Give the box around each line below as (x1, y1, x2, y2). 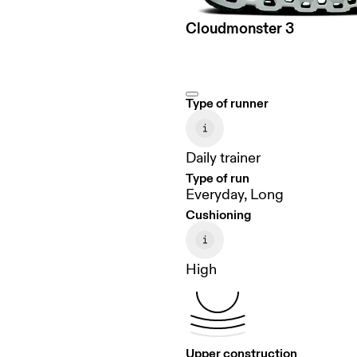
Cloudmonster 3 (186, 19, 295, 38)
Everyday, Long (186, 186, 284, 205)
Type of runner (186, 95, 269, 112)
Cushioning (186, 206, 252, 223)
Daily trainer (186, 149, 261, 168)
